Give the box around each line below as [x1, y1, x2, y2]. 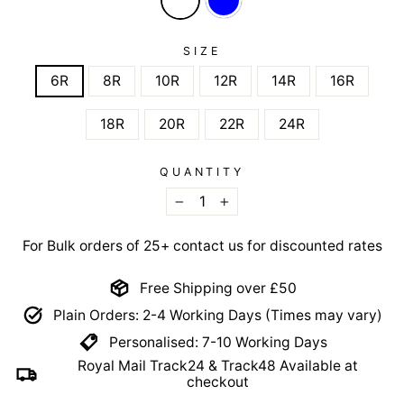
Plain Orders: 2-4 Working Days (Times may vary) [53, 306, 382, 324]
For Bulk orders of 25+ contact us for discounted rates [22, 237, 382, 255]
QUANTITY [160, 165, 244, 179]
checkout [187, 373, 249, 391]
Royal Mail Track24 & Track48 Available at [78, 357, 358, 375]
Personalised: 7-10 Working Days [108, 333, 327, 351]
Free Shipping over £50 [139, 279, 297, 297]
